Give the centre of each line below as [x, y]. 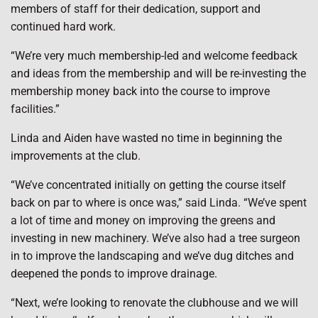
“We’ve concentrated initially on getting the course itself [148, 185]
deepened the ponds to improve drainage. [114, 274]
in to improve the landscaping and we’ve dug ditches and [152, 256]
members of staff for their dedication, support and [136, 9]
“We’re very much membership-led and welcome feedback [154, 56]
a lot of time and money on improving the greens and [143, 220]
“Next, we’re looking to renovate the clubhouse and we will [154, 303]
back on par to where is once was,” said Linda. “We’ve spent [159, 203]
